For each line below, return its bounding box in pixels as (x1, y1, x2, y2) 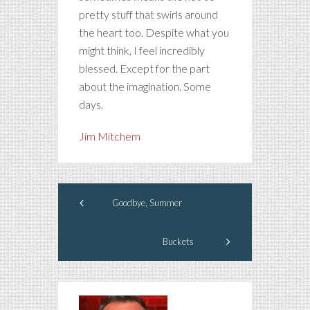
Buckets (163, 235, 194, 247)
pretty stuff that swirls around (79, 7, 218, 21)
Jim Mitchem (79, 129, 140, 143)
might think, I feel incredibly (79, 43, 205, 57)
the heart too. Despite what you (79, 25, 229, 39)
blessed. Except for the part (79, 61, 210, 75)
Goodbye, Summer (112, 197, 182, 208)
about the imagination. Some (79, 79, 211, 93)
